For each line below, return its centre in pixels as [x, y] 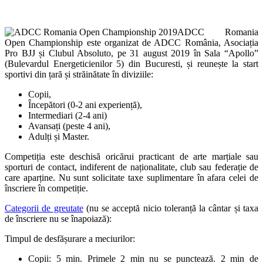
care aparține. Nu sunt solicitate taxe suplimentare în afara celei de [131, 177]
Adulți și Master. [59, 136]
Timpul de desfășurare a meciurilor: [70, 238]
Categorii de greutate [44, 208]
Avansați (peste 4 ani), [69, 126]
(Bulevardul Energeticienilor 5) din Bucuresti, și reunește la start [131, 63]
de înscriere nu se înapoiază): [58, 218]
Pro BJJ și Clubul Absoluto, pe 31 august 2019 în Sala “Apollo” [131, 53]
